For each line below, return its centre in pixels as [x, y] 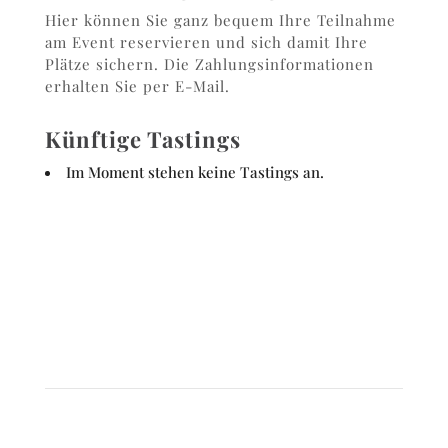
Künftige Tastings [142, 139]
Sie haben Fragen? [224, 337]
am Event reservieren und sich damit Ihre [206, 42]
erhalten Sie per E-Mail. [137, 86]
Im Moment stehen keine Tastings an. [194, 172]
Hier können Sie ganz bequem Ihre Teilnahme [220, 20]
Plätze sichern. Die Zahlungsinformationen [209, 64]
